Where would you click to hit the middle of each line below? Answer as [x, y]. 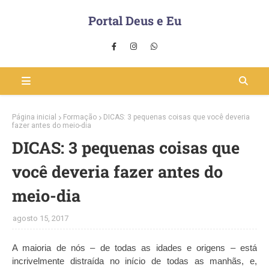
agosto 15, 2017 [41, 218]
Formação [80, 117]
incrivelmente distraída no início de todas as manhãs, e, [134, 261]
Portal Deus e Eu [134, 20]
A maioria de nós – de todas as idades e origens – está [134, 248]
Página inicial [34, 117]
